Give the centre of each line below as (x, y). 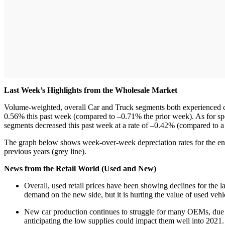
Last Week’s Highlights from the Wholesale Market (92, 90)
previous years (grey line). (46, 151)
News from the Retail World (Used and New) (81, 168)
